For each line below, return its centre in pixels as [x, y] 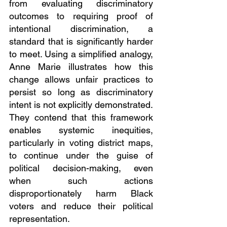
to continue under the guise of [81, 156]
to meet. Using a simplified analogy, [81, 54]
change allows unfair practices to [81, 80]
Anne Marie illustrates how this [81, 67]
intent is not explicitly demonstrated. [81, 105]
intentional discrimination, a [81, 29]
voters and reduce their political [81, 206]
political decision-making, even [81, 168]
